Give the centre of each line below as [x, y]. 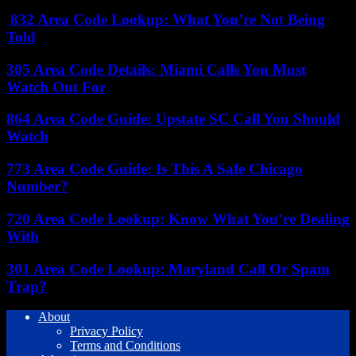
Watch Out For [56, 87]
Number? [37, 187]
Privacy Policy [106, 331]
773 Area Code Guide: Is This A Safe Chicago [155, 169]
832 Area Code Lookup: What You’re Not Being [166, 19]
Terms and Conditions [125, 346]
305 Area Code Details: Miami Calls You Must [156, 69]
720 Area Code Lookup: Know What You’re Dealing [178, 219]
